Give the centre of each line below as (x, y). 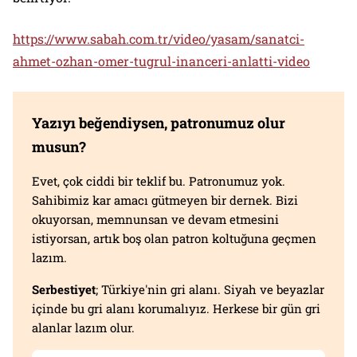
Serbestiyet (64, 290)
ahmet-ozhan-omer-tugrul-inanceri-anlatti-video (161, 61)
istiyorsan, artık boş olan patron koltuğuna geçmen (174, 239)
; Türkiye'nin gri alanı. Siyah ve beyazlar (210, 290)
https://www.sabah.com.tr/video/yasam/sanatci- (159, 39)
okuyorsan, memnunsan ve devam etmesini (155, 220)
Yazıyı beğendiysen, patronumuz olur (159, 123)
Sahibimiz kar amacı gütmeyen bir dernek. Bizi (165, 200)
